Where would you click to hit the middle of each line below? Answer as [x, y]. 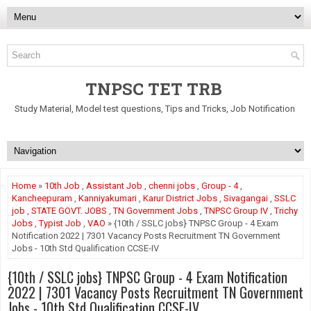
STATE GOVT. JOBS [69, 211]
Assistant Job [114, 186]
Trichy [286, 211]
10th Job [62, 186]
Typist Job [60, 223]
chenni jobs [172, 186]
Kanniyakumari [108, 198]
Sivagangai [246, 198]
